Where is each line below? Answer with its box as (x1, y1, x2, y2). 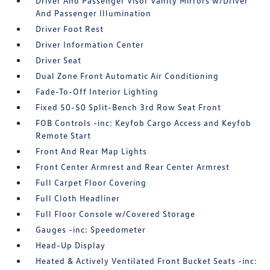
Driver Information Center (36, 39, 145, 49)
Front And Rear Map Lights (36, 146, 148, 156)
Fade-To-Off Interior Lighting (36, 86, 159, 96)
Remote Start (36, 130, 92, 140)
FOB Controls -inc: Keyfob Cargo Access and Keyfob (36, 118, 252, 128)
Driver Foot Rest (36, 24, 104, 34)
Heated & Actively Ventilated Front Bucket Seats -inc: (36, 256, 258, 266)
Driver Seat (36, 55, 82, 65)
